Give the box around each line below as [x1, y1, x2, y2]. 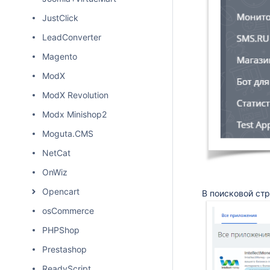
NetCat [42, 148, 71, 158]
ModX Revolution [42, 90, 108, 100]
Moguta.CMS [42, 128, 93, 139]
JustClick [42, 13, 78, 23]
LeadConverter [42, 32, 101, 42]
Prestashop [42, 244, 87, 254]
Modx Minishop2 [42, 109, 107, 119]
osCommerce [42, 206, 94, 216]
